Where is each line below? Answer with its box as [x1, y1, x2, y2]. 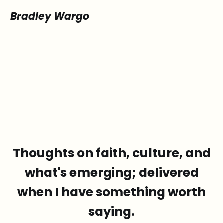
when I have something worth [17, 183, 206, 201]
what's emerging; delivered [24, 163, 199, 181]
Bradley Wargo [10, 9, 89, 23]
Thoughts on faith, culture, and [12, 144, 211, 162]
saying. [88, 202, 135, 220]
